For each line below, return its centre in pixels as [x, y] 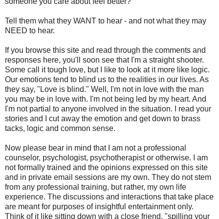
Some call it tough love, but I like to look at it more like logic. [107, 69]
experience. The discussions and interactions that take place [109, 197]
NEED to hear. [30, 30]
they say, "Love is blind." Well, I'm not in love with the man [104, 89]
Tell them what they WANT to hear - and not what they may [106, 21]
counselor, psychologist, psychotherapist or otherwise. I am [106, 157]
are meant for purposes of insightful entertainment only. [99, 206]
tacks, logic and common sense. [60, 128]
